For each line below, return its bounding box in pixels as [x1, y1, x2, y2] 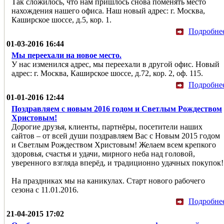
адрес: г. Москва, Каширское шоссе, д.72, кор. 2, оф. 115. [11, 68, 203, 77]
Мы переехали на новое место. [11, 50, 121, 59]
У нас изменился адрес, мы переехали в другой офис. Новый [11, 59, 219, 68]
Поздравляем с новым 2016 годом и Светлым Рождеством [11, 104, 222, 113]
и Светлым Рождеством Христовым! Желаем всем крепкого [11, 140, 216, 149]
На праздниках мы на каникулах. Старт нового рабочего [11, 176, 205, 185]
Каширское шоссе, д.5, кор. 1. [11, 15, 111, 24]
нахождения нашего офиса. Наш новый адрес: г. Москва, [11, 6, 205, 15]
